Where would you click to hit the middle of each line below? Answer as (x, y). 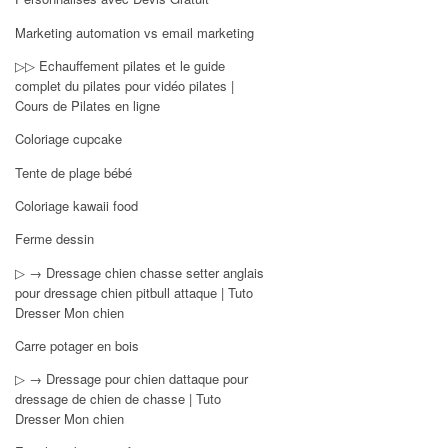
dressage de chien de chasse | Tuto (118, 399)
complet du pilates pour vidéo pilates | (125, 85)
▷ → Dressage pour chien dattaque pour (132, 379)
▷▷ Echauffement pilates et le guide (120, 65)
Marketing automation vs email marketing (135, 32)
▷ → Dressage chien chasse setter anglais (140, 272)
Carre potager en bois (77, 345)
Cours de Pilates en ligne (88, 105)
